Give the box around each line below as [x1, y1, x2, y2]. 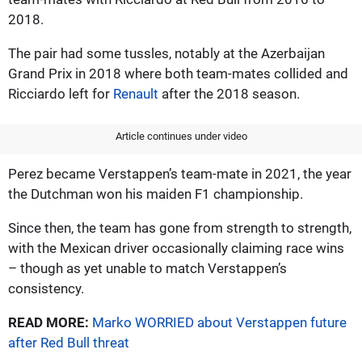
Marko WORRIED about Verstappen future [92, 314, 347, 330]
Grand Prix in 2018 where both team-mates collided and [8, 65, 348, 82]
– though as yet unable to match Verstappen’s [8, 259, 287, 276]
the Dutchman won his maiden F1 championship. [8, 185, 303, 202]
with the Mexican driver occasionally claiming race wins [8, 239, 344, 256]
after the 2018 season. [158, 85, 300, 102]
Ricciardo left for [8, 85, 113, 102]
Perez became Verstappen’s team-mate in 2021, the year [8, 165, 351, 182]
